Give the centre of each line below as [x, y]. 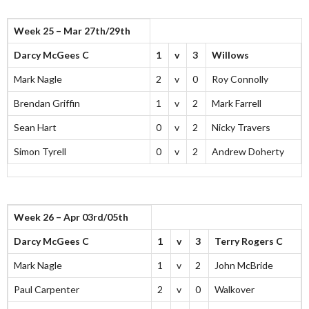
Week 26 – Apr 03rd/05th [71, 217]
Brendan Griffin [47, 103]
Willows [230, 55]
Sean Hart [35, 128]
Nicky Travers [241, 128]
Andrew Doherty [248, 152]
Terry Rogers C [249, 241]
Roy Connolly [240, 79]
